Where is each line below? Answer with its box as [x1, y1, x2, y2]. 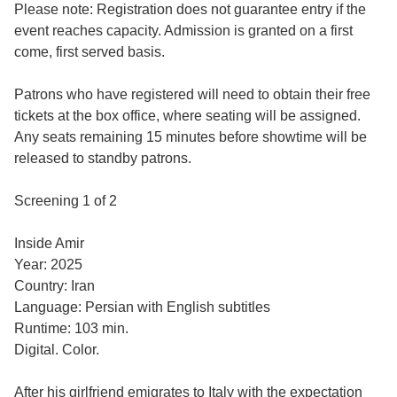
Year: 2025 [14, 256, 82, 272]
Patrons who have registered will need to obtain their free [14, 86, 370, 102]
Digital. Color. [14, 341, 99, 357]
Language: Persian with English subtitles [14, 299, 270, 315]
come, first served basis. [14, 43, 165, 59]
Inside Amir [14, 235, 84, 251]
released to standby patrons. [14, 150, 191, 166]
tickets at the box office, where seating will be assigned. [14, 107, 361, 123]
